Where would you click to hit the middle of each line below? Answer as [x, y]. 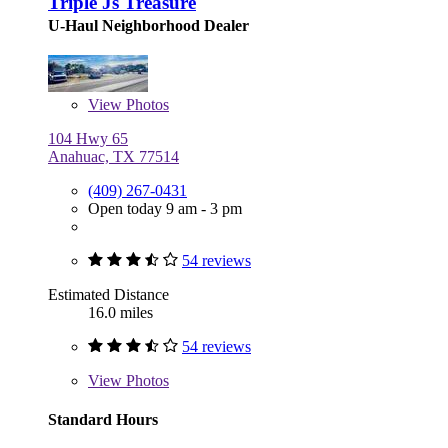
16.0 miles [120, 312]
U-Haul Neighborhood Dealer [148, 25]
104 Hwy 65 [88, 138]
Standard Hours [103, 419]
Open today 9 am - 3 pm [165, 208]
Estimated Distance [108, 294]
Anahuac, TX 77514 [113, 156]
